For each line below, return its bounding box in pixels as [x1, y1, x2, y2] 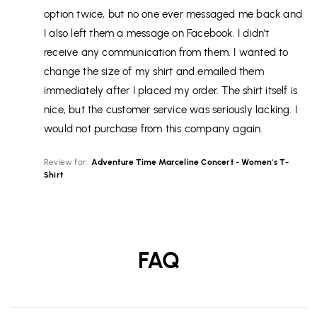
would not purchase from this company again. [44, 122, 263, 136]
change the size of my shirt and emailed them [44, 65, 264, 79]
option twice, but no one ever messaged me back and [44, 8, 303, 21]
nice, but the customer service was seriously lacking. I [44, 103, 298, 117]
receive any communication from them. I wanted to [44, 46, 289, 59]
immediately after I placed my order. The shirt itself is [44, 84, 298, 98]
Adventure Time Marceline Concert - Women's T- [91, 157, 289, 168]
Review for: [44, 157, 90, 168]
